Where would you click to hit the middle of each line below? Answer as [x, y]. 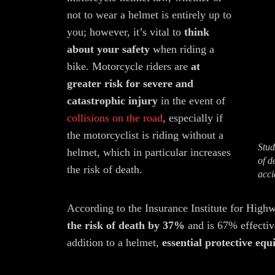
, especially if [193, 118]
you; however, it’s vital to [126, 32]
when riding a [184, 49]
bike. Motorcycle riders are [129, 66]
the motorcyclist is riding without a [145, 135]
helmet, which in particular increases [149, 152]
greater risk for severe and [130, 83]
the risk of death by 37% [126, 225]
